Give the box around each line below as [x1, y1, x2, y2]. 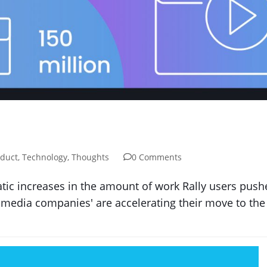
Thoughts [71, 151, 109, 163]
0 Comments [131, 151, 182, 163]
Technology [21, 151, 67, 163]
